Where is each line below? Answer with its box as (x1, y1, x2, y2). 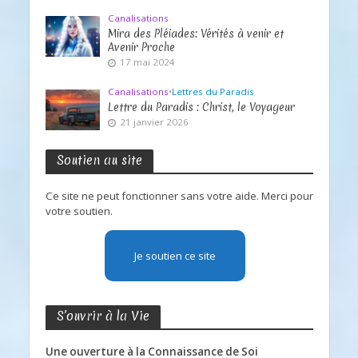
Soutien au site (56, 152, 142, 169)
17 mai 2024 (120, 56, 176, 69)
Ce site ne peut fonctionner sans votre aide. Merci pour (45, 189, 313, 204)
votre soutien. (45, 204, 113, 219)
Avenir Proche (108, 40, 176, 55)
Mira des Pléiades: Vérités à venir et (108, 26, 284, 42)
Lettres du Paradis (172, 86, 255, 98)
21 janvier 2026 (120, 116, 189, 129)
